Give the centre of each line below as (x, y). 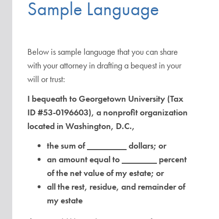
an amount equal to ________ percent (117, 159)
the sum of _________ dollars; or (107, 145)
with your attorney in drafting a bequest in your (104, 65)
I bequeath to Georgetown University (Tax (105, 99)
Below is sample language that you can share (103, 52)
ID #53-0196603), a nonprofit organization (108, 112)
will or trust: (46, 79)
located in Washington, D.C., (81, 126)
